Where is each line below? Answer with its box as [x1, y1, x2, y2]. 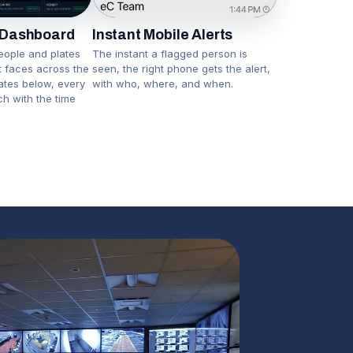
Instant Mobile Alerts [91, 26, 233, 43]
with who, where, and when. [91, 76, 233, 90]
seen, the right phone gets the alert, [91, 61, 270, 75]
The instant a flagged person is [91, 46, 247, 60]
